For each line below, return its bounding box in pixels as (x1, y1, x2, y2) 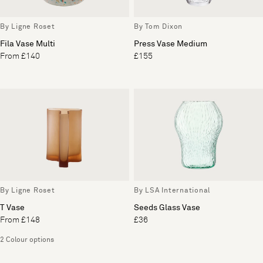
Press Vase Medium (134, 40, 207, 48)
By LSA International (134, 187, 210, 195)
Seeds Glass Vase (134, 204, 200, 213)
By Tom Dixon (134, 23, 183, 31)
